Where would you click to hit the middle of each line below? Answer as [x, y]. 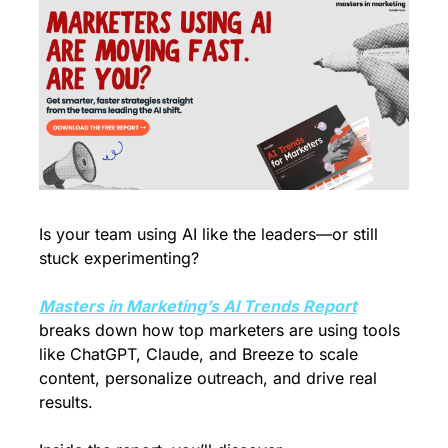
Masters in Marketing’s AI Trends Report [198, 305]
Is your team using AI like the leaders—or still [208, 233]
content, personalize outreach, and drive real [208, 377]
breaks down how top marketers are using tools [219, 329]
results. [66, 401]
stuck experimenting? [119, 257]
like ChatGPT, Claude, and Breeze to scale [198, 353]
